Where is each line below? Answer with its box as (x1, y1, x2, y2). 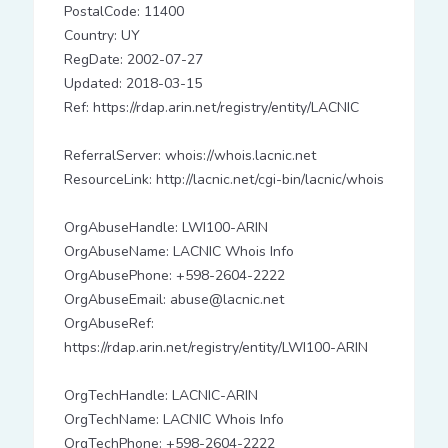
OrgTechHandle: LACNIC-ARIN (63, 386, 258, 405)
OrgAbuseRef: (63, 314, 154, 333)
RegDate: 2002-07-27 (63, 50, 203, 69)
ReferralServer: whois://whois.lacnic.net (63, 146, 316, 165)
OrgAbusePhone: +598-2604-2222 (63, 266, 285, 285)
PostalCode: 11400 (63, 2, 184, 21)
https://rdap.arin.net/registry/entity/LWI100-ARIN (63, 338, 368, 357)
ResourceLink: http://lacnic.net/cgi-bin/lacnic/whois (63, 170, 384, 189)
